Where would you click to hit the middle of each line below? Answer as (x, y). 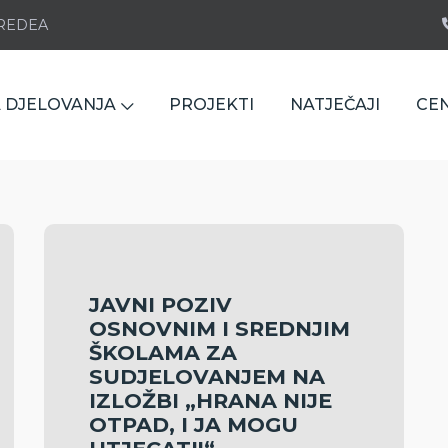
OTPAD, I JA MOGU (193, 424)
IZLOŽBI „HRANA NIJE (210, 400)
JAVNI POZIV (160, 304)
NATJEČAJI (335, 104)
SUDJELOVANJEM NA (207, 376)
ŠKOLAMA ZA (163, 352)
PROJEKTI (211, 104)
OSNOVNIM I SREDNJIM (219, 328)
